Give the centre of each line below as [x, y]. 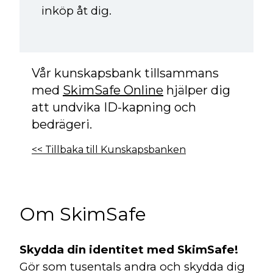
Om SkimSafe [83, 214]
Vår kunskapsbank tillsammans [125, 73]
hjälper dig [197, 90]
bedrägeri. [62, 125]
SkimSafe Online [113, 90]
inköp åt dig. [76, 11]
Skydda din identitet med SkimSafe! [129, 249]
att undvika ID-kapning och [114, 108]
